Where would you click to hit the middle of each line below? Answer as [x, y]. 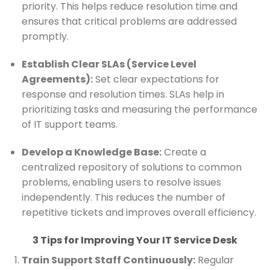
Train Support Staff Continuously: [108, 260]
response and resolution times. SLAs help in [123, 95]
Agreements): [57, 80]
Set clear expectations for [156, 80]
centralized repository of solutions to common [131, 168]
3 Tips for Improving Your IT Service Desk [135, 240]
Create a [184, 152]
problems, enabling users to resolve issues [121, 183]
